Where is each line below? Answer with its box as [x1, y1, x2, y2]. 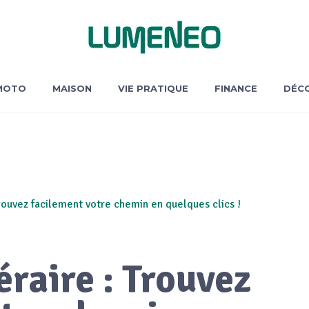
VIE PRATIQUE [117, 83, 188, 94]
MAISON [52, 83, 92, 94]
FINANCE [214, 83, 257, 94]
